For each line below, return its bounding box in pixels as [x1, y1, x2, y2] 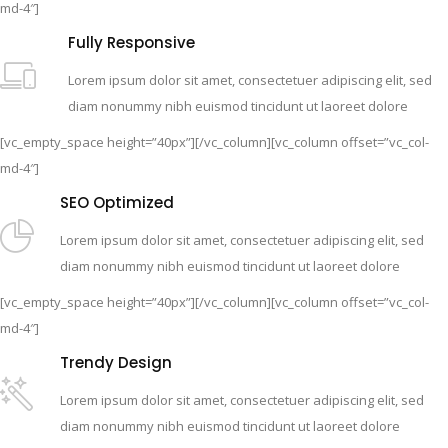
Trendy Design [60, 351, 172, 373]
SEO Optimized [60, 191, 174, 213]
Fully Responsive [68, 31, 195, 53]
